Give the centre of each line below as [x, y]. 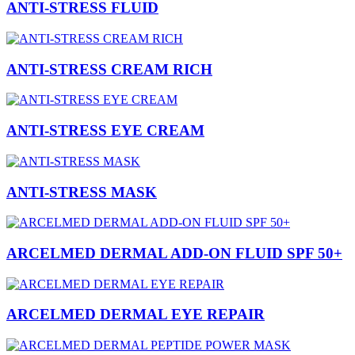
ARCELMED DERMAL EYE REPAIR [136, 315]
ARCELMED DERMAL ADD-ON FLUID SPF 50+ [174, 253]
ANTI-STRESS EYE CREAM [105, 131]
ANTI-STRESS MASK [82, 192]
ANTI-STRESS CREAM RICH [109, 69]
